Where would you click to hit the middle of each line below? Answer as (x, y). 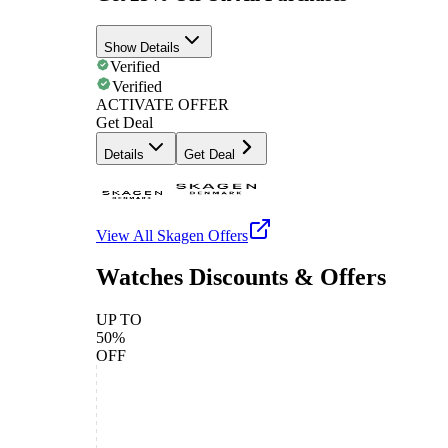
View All (126, 235)
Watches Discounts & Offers (241, 277)
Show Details (142, 47)
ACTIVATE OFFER (162, 104)
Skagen (180, 235)
